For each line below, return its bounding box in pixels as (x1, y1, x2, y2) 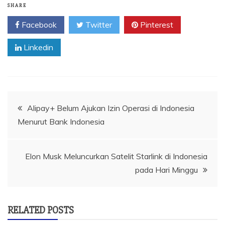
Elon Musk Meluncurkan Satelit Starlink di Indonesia (25, 151, 207, 161)
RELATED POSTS (8, 203, 74, 216)
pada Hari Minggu (135, 164, 198, 175)
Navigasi (7, 94, 64, 114)
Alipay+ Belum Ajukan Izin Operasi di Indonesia (27, 102, 194, 113)
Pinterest (138, 19, 173, 30)
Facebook (20, 19, 57, 30)
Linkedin (22, 42, 53, 52)
